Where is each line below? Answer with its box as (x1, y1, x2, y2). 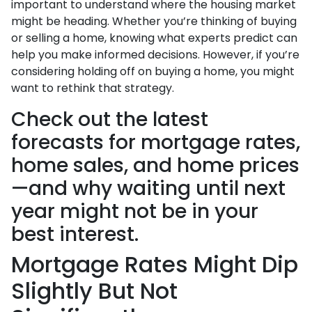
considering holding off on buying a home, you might (11, 63, 295, 79)
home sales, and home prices (11, 152, 299, 179)
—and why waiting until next (11, 175, 286, 202)
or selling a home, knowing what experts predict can (11, 30, 297, 46)
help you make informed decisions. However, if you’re (11, 47, 299, 63)
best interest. (11, 221, 139, 248)
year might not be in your (11, 198, 258, 225)
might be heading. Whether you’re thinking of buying (11, 13, 297, 29)
